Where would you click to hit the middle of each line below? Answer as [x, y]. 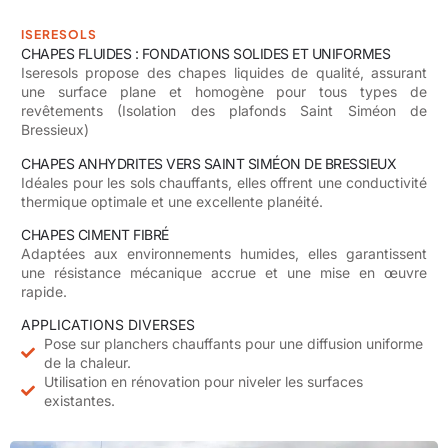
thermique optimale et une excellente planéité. [172, 201]
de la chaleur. [87, 363]
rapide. [44, 292]
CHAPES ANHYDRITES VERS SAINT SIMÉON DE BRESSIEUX [208, 163]
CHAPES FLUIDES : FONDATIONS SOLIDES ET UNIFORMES [205, 54]
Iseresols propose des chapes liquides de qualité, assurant [224, 73]
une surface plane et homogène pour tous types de [224, 92]
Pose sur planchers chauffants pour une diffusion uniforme [233, 344]
